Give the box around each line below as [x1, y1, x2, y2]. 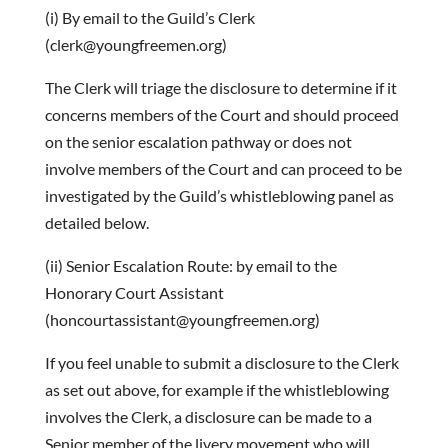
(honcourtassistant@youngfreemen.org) [44, 310, 320, 329]
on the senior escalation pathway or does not [44, 132, 352, 151]
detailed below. [44, 213, 149, 232]
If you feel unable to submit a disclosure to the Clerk [44, 353, 399, 372]
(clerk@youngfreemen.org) [44, 35, 227, 54]
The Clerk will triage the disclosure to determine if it [44, 78, 397, 97]
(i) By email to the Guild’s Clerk [44, 8, 255, 27]
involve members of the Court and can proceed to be [44, 159, 402, 178]
